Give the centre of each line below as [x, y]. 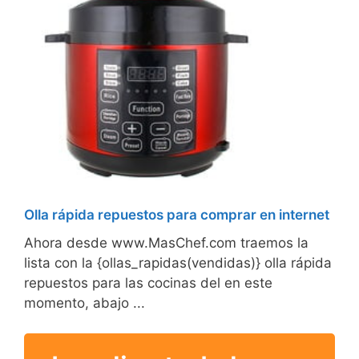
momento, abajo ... [85, 303]
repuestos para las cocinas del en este [148, 283]
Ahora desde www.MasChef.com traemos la [166, 243]
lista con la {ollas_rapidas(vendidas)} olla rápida [178, 263]
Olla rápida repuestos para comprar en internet [177, 215]
